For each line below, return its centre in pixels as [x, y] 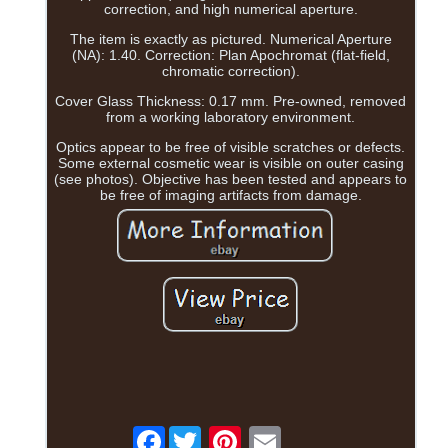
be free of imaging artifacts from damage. [230, 195]
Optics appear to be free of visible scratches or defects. [231, 147]
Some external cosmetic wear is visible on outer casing [230, 163]
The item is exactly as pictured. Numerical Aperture [230, 39]
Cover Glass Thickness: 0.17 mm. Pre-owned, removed [231, 101]
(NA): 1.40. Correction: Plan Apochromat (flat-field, [230, 55]
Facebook [196, 434]
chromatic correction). [230, 71]
